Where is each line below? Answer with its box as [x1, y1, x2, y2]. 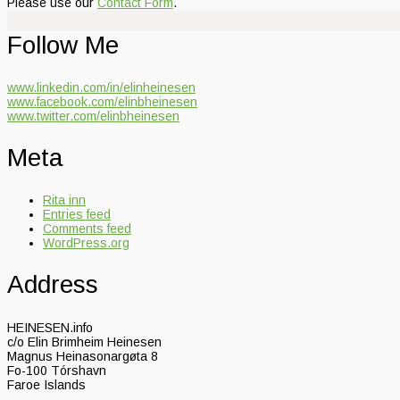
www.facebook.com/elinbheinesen [7, 94, 197, 109]
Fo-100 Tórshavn [7, 362, 106, 378]
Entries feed [43, 207, 111, 222]
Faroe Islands [7, 377, 86, 392]
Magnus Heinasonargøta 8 [7, 348, 158, 363]
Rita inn [43, 193, 86, 208]
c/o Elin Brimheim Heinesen [7, 334, 162, 349]
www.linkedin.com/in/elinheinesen [7, 79, 196, 95]
